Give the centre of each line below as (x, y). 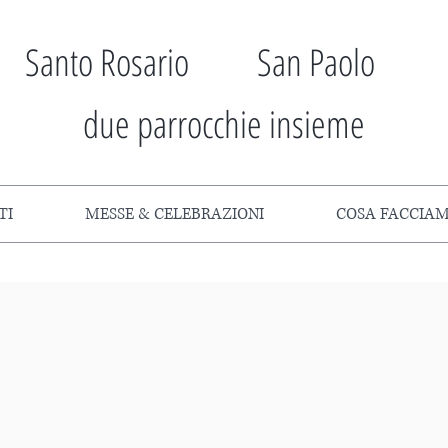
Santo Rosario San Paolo (200, 61)
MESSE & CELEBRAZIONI (174, 214)
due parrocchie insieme (224, 123)
